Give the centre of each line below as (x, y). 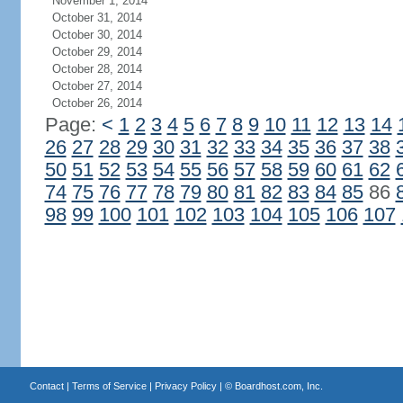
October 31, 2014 (97, 18)
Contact (46, 386)
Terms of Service (109, 386)
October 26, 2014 (97, 103)
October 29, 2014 (97, 52)
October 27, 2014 (97, 86)
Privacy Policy (185, 386)
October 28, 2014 (97, 69)
